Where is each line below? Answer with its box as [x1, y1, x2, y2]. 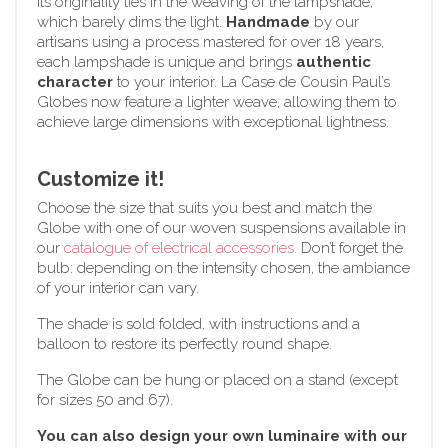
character [37, 72, 113, 91]
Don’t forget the [297, 238, 403, 257]
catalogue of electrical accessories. [64, 238, 297, 257]
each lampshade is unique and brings [37, 52, 296, 71]
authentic [296, 52, 371, 71]
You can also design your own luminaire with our [37, 426, 407, 445]
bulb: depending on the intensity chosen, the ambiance [37, 258, 410, 277]
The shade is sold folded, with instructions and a [37, 314, 360, 333]
